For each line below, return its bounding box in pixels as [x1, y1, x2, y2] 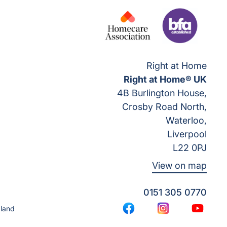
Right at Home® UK [124, 74, 207, 85]
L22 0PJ [173, 142, 207, 153]
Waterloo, [166, 115, 207, 126]
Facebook [128, 208, 166, 219]
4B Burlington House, [117, 88, 207, 98]
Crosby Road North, [122, 101, 207, 112]
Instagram [162, 208, 200, 219]
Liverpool [167, 129, 207, 139]
